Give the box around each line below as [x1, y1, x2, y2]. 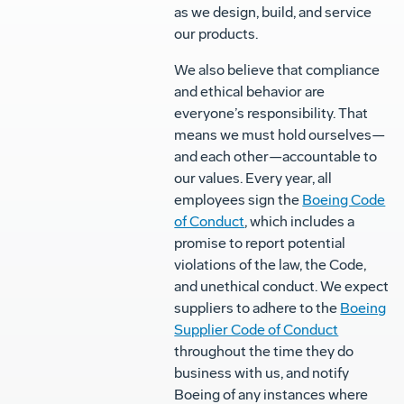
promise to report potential [174, 234, 346, 252]
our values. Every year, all [174, 170, 333, 188]
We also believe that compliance [174, 61, 381, 79]
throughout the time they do [174, 343, 354, 361]
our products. [174, 25, 259, 43]
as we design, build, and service [174, 4, 372, 22]
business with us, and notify [174, 364, 350, 382]
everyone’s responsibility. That [174, 105, 369, 123]
